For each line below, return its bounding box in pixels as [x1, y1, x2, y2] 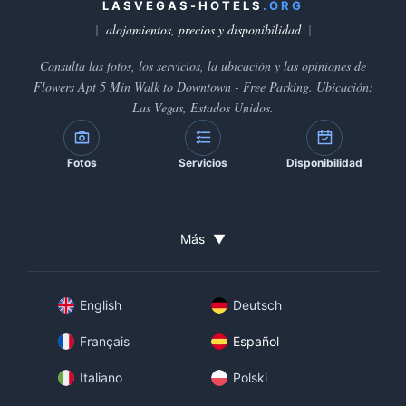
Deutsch [233, 297, 282, 313]
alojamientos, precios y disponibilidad [105, 21, 301, 38]
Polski [233, 370, 267, 385]
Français [80, 333, 130, 349]
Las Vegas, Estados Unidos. [132, 99, 274, 116]
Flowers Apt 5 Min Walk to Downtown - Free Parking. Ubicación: [33, 78, 373, 95]
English [80, 297, 121, 313]
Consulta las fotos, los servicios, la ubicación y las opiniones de [40, 57, 366, 74]
